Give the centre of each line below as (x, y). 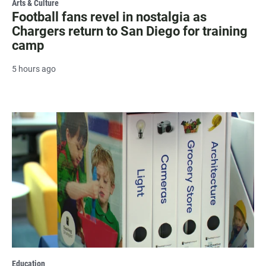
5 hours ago (34, 69)
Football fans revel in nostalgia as (109, 17)
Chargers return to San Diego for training (130, 31)
